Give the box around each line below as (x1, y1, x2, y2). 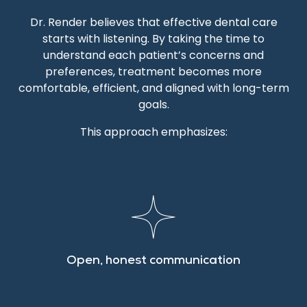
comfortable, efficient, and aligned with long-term (18, 80, 289, 97)
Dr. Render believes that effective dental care (29, 14, 278, 31)
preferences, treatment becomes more (45, 64, 262, 80)
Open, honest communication (66, 255, 241, 268)
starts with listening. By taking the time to (42, 31, 265, 47)
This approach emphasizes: (79, 124, 228, 140)
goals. (138, 97, 169, 113)
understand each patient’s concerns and (43, 47, 264, 64)
